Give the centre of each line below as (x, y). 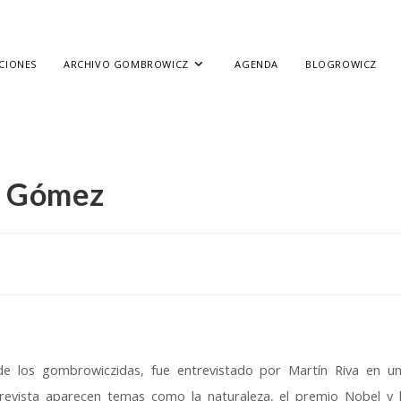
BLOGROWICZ (341, 64)
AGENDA (257, 64)
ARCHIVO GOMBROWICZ (126, 64)
